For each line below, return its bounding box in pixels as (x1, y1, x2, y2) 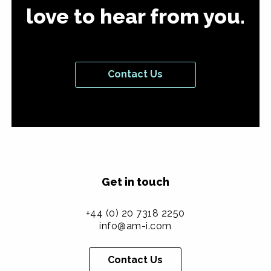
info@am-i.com (99, 220, 172, 232)
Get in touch (101, 175, 169, 188)
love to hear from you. (25, 4, 245, 28)
